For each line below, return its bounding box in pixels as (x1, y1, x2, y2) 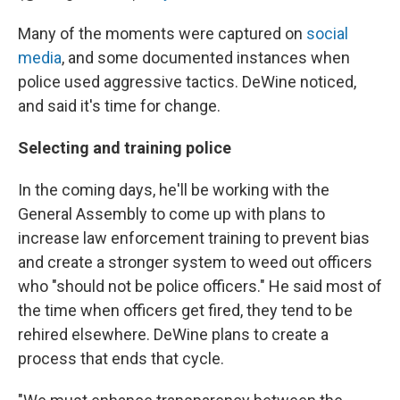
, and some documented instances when (62, 48, 350, 68)
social (306, 24, 348, 44)
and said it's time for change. (18, 96, 224, 116)
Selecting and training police (18, 138, 231, 158)
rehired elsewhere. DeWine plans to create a (18, 325, 329, 345)
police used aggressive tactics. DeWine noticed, (18, 72, 356, 92)
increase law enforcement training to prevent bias (18, 229, 370, 248)
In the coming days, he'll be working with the (18, 180, 329, 200)
